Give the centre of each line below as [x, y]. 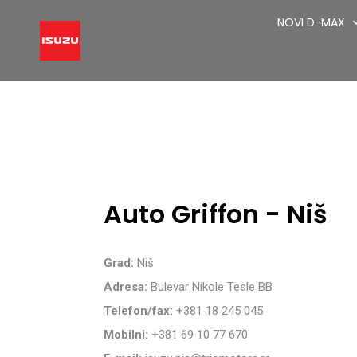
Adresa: [127, 287]
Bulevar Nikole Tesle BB [212, 287]
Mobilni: [126, 335]
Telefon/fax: [138, 311]
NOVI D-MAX [311, 22]
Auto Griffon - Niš [215, 214]
